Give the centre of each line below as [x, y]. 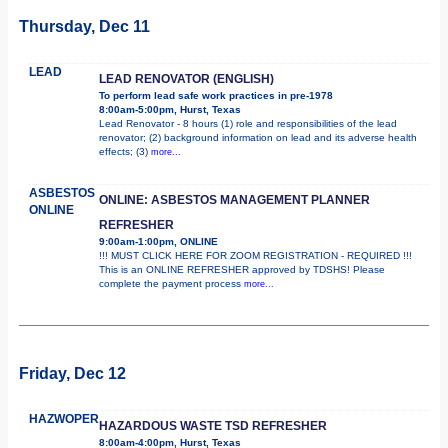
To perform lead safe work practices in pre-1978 [216, 95]
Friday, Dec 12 [72, 373]
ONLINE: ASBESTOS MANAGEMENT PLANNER [234, 199]
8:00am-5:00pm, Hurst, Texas [170, 109]
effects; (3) [125, 151]
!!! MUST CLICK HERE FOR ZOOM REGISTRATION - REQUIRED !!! [255, 255]
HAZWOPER [64, 418]
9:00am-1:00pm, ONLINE [158, 241]
